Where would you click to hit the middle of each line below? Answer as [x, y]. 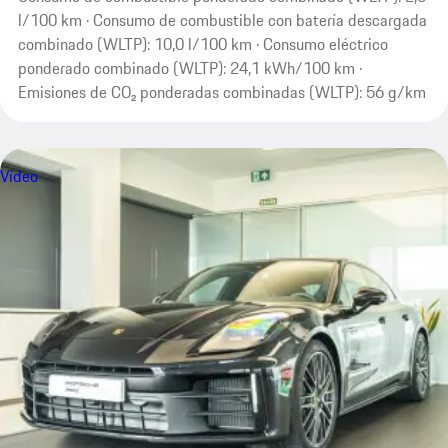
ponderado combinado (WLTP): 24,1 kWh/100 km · [189, 68]
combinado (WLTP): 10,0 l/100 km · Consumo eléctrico [202, 44]
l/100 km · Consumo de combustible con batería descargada [222, 20]
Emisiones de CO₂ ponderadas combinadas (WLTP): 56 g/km [221, 92]
